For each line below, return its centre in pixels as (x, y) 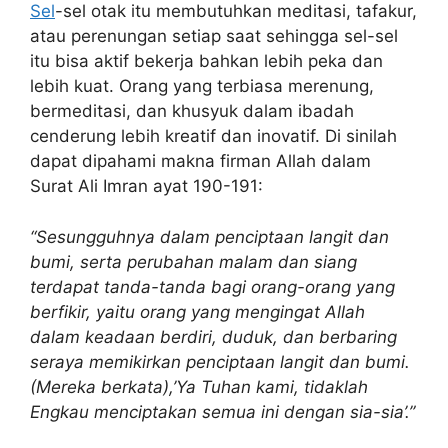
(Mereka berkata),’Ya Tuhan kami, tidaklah (199, 386)
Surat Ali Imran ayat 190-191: (146, 186)
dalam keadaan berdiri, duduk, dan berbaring (213, 336)
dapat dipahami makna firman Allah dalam (200, 161)
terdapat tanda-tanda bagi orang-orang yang (212, 286)
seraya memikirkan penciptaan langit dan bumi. (220, 361)
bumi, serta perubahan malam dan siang (193, 261)
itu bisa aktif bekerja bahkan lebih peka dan (206, 61)
